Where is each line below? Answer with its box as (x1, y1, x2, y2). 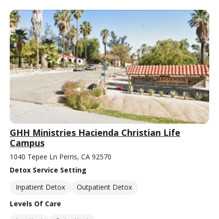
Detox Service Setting (10, 165, 87, 175)
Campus (10, 136, 44, 149)
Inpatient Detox (16, 182, 65, 192)
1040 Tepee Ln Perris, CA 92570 (10, 152, 111, 161)
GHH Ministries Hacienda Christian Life (10, 126, 180, 138)
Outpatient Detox (77, 182, 132, 192)
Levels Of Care (10, 198, 61, 208)
